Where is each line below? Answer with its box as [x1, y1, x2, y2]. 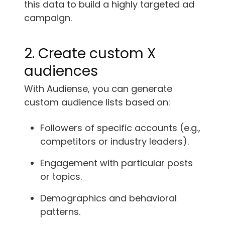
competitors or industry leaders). [40, 135, 189, 148]
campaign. [24, 11, 72, 24]
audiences [24, 61, 98, 81]
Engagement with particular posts [40, 156, 193, 169]
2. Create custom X [24, 43, 156, 63]
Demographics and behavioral [40, 191, 177, 204]
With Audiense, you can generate [24, 82, 172, 95]
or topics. [40, 170, 82, 183]
